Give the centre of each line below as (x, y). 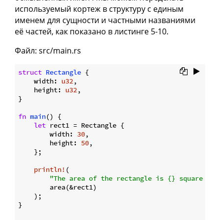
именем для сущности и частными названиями (105, 20)
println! (50, 169)
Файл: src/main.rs (48, 50)
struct (30, 72)
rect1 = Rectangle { (85, 125)
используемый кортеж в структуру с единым (99, 9)
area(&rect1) (57, 187)
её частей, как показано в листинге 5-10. (92, 31)
